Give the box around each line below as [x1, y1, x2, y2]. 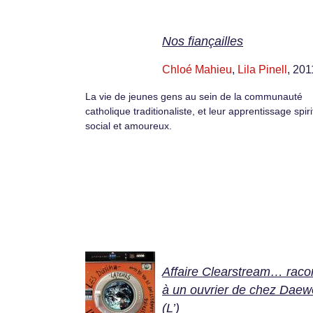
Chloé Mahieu [162, 64, 232, 76]
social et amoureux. [85, 120, 172, 132]
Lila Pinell [238, 64, 287, 76]
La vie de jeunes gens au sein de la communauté [85, 91, 303, 103]
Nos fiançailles [162, 34, 243, 49]
